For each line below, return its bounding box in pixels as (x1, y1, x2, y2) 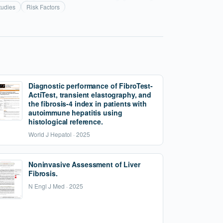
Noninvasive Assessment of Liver (28, 159, 140, 169)
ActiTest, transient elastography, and (28, 90, 151, 100)
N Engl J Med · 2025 (28, 182, 83, 190)
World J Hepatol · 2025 (28, 130, 90, 138)
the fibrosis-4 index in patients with (28, 99, 147, 109)
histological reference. (28, 116, 103, 126)
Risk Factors (26, 2, 60, 11)
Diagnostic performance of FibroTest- (28, 81, 153, 91)
